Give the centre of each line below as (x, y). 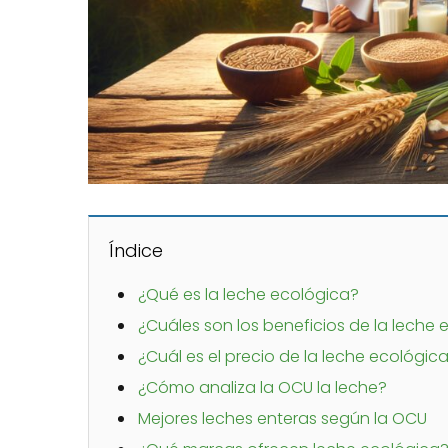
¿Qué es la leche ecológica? (248, 294)
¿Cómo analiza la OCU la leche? (262, 387)
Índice (136, 250)
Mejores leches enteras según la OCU (282, 418)
